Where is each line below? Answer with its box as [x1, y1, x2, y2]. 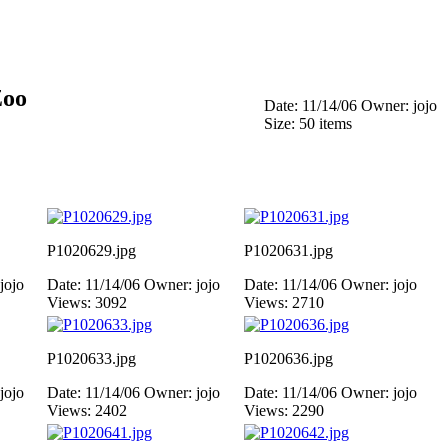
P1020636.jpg [244, 350, 333, 367]
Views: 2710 [244, 294, 324, 311]
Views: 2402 [47, 402, 127, 419]
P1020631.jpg [244, 242, 333, 259]
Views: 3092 [47, 294, 127, 311]
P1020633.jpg [47, 350, 136, 367]
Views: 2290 [244, 402, 324, 419]
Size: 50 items [264, 115, 352, 132]
